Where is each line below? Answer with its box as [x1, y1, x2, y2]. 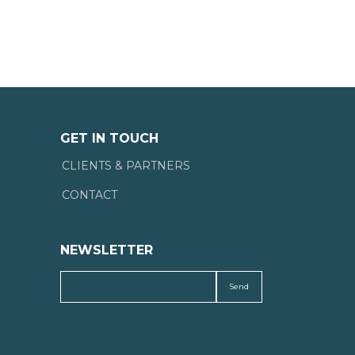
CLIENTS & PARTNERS [62, 158, 190, 173]
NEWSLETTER [60, 242, 153, 258]
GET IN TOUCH [60, 131, 158, 146]
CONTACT [62, 188, 117, 202]
